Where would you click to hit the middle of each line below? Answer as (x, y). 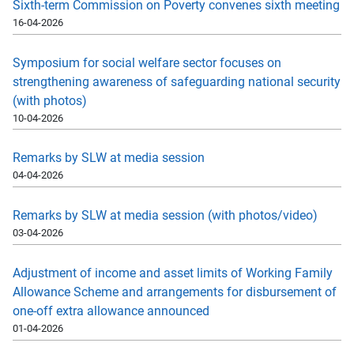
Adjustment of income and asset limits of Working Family (173, 273)
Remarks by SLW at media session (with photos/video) (165, 216)
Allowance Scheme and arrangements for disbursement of (175, 292)
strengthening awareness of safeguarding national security (177, 81)
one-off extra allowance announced (111, 311)
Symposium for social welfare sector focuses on (147, 62)
